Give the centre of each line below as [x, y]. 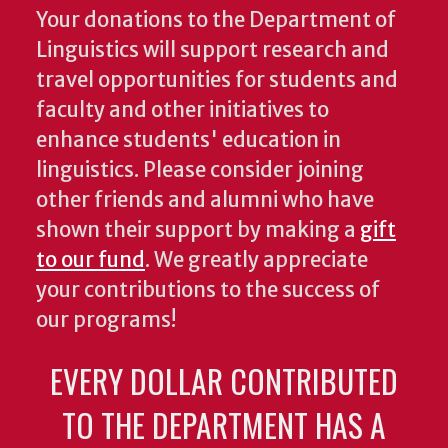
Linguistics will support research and [212, 50]
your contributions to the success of [208, 290]
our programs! [108, 320]
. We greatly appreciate [256, 260]
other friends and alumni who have [205, 200]
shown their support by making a [198, 230]
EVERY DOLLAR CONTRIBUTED [223, 381]
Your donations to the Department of [216, 20]
